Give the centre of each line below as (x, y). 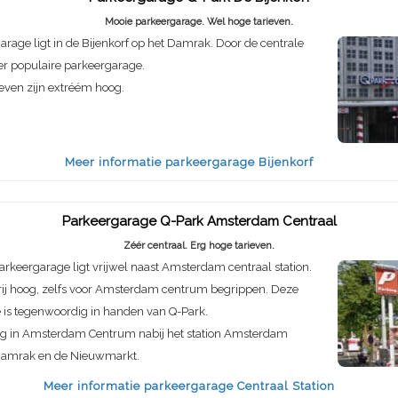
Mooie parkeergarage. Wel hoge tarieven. (199, 21)
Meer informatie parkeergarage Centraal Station (189, 386)
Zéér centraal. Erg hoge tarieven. (199, 245)
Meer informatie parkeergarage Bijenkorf (189, 162)
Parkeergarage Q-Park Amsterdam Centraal (199, 221)
